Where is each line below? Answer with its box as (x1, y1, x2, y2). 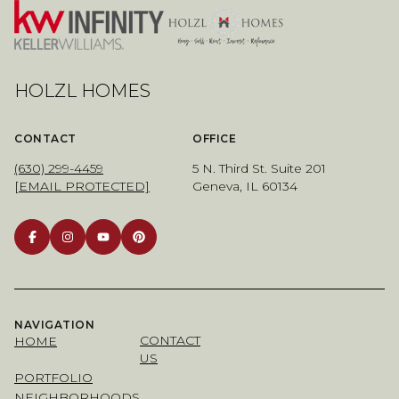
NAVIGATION (14, 318, 94, 331)
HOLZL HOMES (14, 80, 151, 102)
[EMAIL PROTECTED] (14, 178, 150, 195)
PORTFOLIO (14, 370, 93, 386)
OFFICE (192, 132, 236, 146)
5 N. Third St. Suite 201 (192, 160, 326, 177)
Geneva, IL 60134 (192, 178, 297, 195)
